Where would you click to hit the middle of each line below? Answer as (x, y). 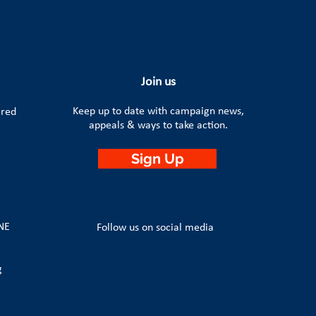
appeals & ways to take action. (158, 126)
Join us (158, 82)
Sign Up (157, 159)
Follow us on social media (155, 228)
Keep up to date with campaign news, (158, 111)
